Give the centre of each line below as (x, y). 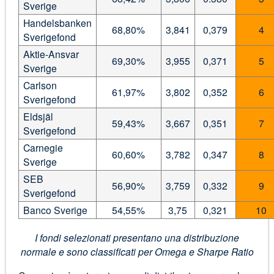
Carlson (40, 85)
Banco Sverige (55, 209)
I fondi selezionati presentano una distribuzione (137, 237)
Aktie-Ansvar (51, 54)
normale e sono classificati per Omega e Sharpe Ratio (137, 251)
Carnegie (43, 147)
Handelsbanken (57, 22)
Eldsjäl (38, 116)
